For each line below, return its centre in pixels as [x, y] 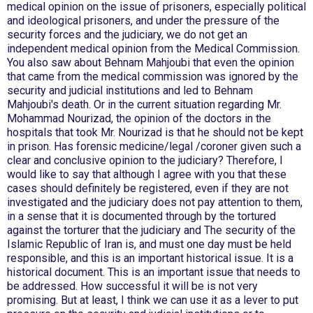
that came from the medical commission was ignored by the [153, 77]
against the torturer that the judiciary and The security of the [151, 230]
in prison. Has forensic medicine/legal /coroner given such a [154, 146]
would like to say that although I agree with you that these [147, 174]
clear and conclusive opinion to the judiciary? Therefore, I [145, 160]
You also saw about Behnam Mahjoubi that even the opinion [151, 63]
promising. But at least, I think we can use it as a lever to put [153, 300]
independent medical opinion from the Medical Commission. [153, 49]
